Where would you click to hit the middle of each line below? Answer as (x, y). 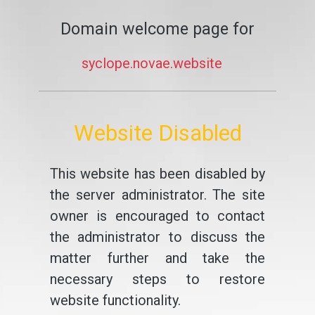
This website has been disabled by (157, 174)
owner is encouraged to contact (157, 216)
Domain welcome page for (157, 29)
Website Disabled (157, 133)
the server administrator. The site (157, 195)
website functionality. (115, 300)
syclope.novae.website (152, 63)
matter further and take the (157, 258)
